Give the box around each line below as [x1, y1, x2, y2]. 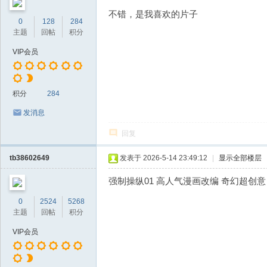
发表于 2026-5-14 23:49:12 [120, 154, 207, 162]
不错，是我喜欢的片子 [108, 9, 198, 19]
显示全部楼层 [219, 154, 262, 162]
